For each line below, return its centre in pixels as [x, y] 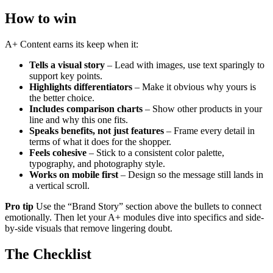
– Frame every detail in [209, 130]
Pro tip [19, 206]
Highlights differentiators [81, 87]
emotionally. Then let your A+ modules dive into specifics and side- [134, 217]
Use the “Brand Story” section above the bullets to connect [147, 206]
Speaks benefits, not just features [97, 130]
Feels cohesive [58, 152]
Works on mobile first [74, 174]
